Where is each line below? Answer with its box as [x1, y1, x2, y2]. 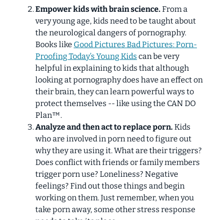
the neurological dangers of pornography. [35, 27, 186, 37]
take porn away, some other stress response [35, 204, 195, 214]
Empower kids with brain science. [35, 4, 162, 14]
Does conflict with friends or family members [35, 157, 200, 167]
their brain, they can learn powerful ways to [35, 86, 194, 96]
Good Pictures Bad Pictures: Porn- [74, 39, 197, 49]
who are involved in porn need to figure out [35, 134, 192, 143]
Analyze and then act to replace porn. [35, 122, 174, 132]
